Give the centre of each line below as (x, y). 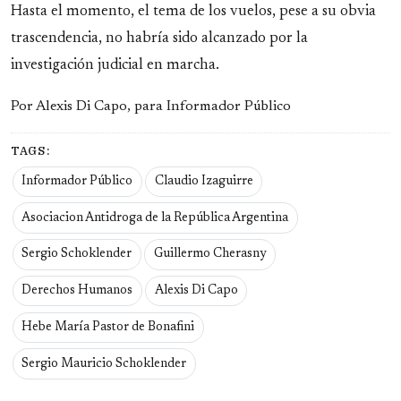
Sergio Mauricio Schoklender (104, 364)
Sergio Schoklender (77, 255)
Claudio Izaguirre (204, 181)
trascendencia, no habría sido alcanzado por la (159, 39)
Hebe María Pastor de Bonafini (108, 327)
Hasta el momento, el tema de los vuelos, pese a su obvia (193, 12)
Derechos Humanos (77, 291)
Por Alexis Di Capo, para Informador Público (151, 107)
